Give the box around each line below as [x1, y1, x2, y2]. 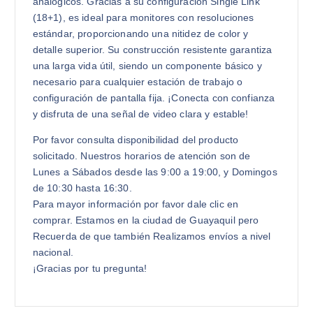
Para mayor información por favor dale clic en [32, 198, 239, 210]
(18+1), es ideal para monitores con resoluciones [32, 11, 254, 23]
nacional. [32, 246, 74, 258]
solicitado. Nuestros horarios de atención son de [32, 150, 251, 161]
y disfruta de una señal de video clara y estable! [32, 108, 249, 119]
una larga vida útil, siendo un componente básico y [32, 59, 262, 71]
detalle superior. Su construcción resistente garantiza [32, 43, 272, 55]
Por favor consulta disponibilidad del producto [32, 133, 239, 145]
